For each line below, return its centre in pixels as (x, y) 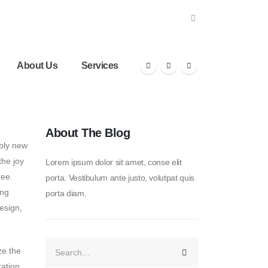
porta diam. (66, 193)
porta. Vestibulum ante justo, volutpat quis (120, 178)
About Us (37, 65)
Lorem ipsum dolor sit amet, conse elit (114, 162)
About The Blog (88, 133)
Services (100, 65)
